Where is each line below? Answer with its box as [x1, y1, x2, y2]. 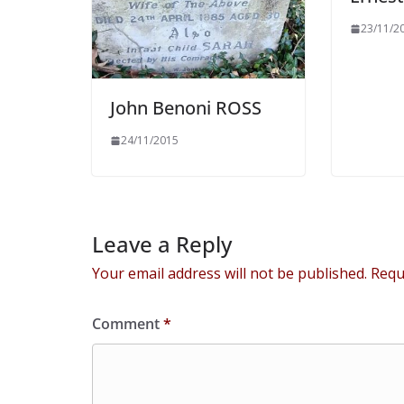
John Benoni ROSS [110, 95, 262, 120]
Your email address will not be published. [92, 262, 367, 283]
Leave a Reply [92, 228, 232, 259]
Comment [92, 313, 163, 334]
